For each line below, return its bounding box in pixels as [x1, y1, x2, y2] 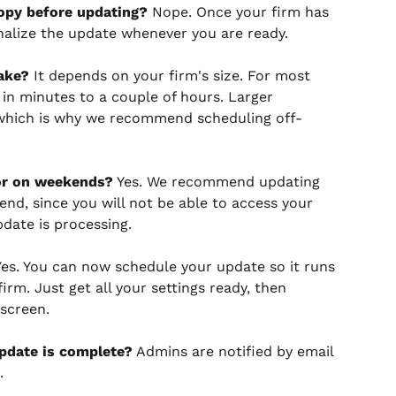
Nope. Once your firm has [148, 3, 333, 20]
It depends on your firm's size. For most [29, 66, 315, 84]
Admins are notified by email [133, 342, 338, 360]
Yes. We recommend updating [113, 172, 324, 190]
